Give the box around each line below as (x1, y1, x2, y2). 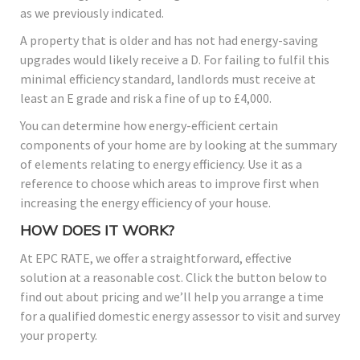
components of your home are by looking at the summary (20, 137, 337, 153)
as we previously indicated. (20, 5, 164, 22)
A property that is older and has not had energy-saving (20, 32, 318, 49)
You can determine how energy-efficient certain (20, 117, 278, 134)
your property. (20, 327, 97, 344)
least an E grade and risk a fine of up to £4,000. (20, 90, 272, 107)
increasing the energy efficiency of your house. (20, 194, 271, 211)
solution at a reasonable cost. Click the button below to (20, 269, 327, 286)
